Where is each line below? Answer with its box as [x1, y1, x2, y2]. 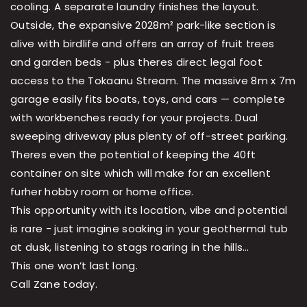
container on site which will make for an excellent [10, 166, 271, 181]
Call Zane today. [10, 277, 98, 292]
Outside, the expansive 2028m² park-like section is [10, 18, 276, 33]
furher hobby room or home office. [10, 184, 194, 199]
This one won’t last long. [10, 258, 138, 273]
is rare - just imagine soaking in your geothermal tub [10, 221, 288, 236]
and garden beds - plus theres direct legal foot [10, 55, 263, 70]
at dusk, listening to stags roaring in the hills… [10, 240, 249, 255]
